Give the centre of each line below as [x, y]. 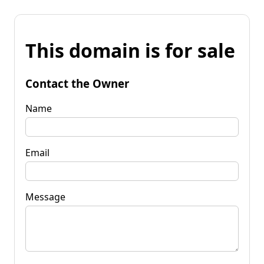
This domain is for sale [130, 51]
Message [45, 197]
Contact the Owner [77, 83]
